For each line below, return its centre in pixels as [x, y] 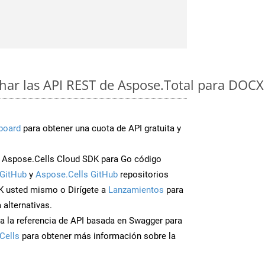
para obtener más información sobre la [98, 236]
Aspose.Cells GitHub [77, 174]
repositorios [143, 174]
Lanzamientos [136, 190]
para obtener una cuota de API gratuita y [101, 128]
